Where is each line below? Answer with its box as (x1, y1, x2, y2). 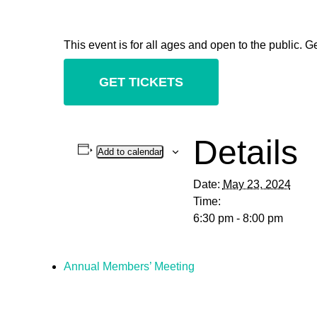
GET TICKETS (99, 75, 183, 89)
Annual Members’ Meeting (64, 260, 195, 272)
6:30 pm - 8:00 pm (192, 212, 283, 224)
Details (192, 134, 298, 171)
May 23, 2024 (222, 178, 291, 190)
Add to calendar (97, 146, 162, 157)
